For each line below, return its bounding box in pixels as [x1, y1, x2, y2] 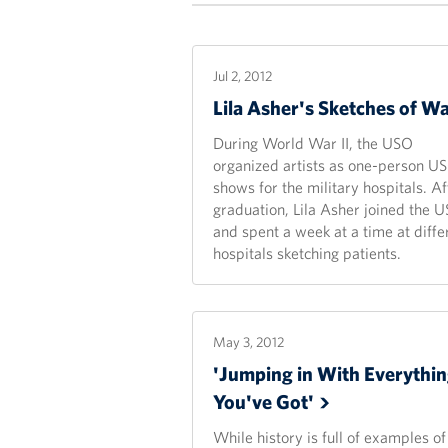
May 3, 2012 [213, 333, 284, 351]
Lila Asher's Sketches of [213, 95, 421, 120]
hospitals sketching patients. [213, 243, 401, 263]
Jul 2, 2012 [213, 67, 272, 85]
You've [213, 389, 276, 414]
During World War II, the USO [213, 133, 413, 153]
